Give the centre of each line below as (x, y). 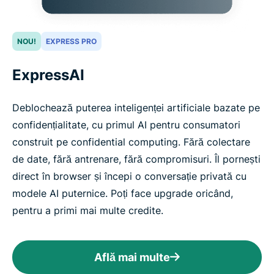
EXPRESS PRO (71, 41)
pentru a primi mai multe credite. (88, 210)
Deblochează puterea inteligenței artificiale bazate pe (136, 107)
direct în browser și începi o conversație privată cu (129, 176)
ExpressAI (48, 75)
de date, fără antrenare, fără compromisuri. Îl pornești (136, 159)
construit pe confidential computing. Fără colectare (131, 142)
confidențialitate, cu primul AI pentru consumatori (126, 124)
